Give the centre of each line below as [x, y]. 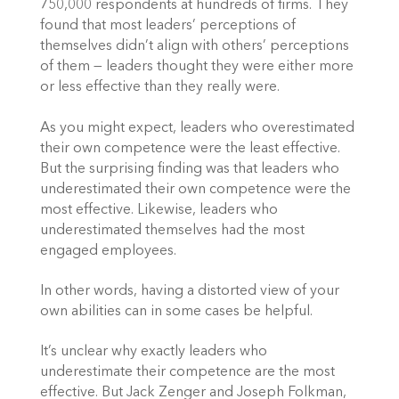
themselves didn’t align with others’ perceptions [194, 47]
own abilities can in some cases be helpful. [176, 311]
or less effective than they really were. [159, 88]
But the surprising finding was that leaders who [189, 169]
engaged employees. [108, 251]
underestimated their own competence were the [195, 189]
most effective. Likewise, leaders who [159, 210]
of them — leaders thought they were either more [196, 67]
